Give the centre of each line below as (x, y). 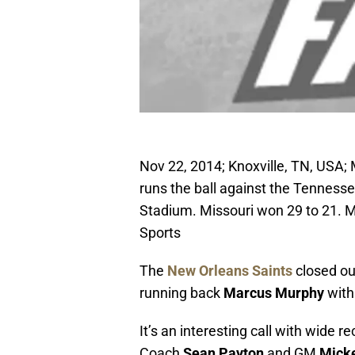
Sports (160, 233)
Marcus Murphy (274, 293)
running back (181, 293)
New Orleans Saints (230, 271)
